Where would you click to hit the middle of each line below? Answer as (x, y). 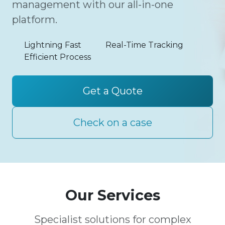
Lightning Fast (53, 45)
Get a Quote (113, 91)
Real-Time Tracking (144, 45)
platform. (35, 20)
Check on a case (113, 123)
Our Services (113, 195)
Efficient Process (58, 57)
